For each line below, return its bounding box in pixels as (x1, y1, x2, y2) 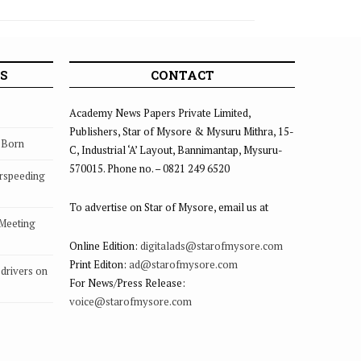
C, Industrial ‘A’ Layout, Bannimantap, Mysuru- (69, 143, 283, 158)
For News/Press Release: (69, 276, 185, 291)
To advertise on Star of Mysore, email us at (69, 200, 268, 215)
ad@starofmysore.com (129, 257, 238, 272)
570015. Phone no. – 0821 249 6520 (69, 161, 230, 176)
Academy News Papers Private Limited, (69, 106, 251, 121)
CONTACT (150, 67, 214, 84)
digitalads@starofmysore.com (140, 239, 283, 254)
